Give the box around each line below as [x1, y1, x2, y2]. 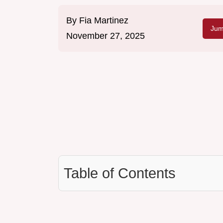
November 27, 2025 [66, 31, 145, 41]
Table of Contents [64, 165, 176, 182]
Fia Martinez [79, 15, 128, 26]
